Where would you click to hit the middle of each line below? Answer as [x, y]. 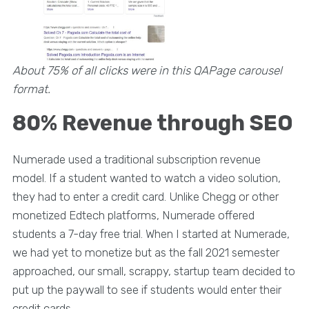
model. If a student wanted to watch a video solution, [146, 178]
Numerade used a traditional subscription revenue [136, 159]
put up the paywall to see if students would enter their [147, 289]
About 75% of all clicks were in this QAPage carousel [147, 70]
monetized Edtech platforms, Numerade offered [133, 215]
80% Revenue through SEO [152, 123]
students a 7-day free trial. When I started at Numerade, [151, 233]
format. [31, 89]
